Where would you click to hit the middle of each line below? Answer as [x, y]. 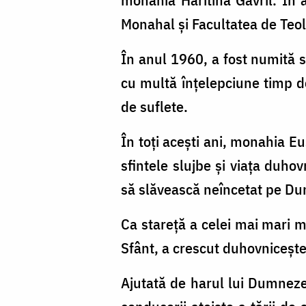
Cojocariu [57, 57]
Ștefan [48, 33]
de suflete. [154, 106]
